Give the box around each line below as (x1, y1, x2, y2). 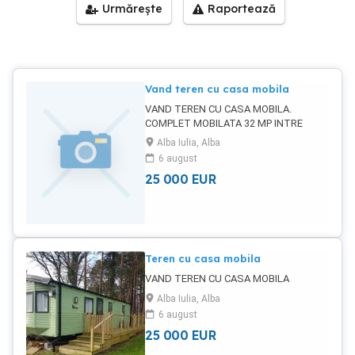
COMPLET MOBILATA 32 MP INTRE (145, 117, 303, 129)
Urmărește (102, 2, 162, 16)
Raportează (208, 2, 276, 16)
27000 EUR (145, 146, 194, 158)
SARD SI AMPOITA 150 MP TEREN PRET (145, 132, 326, 143)
